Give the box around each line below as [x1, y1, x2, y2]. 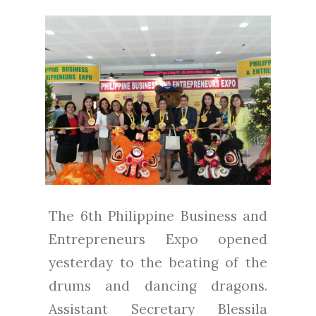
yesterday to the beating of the [49, 254, 267, 272]
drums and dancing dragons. [49, 277, 267, 295]
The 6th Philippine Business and [49, 207, 267, 225]
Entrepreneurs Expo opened [49, 231, 267, 248]
